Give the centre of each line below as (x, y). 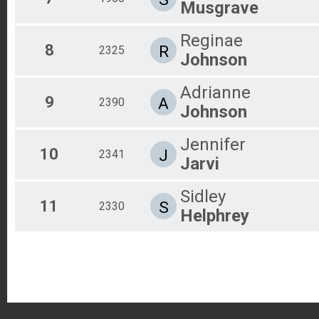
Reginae (211, 40)
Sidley (203, 196)
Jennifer (213, 144)
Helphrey (215, 215)
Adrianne (215, 92)
